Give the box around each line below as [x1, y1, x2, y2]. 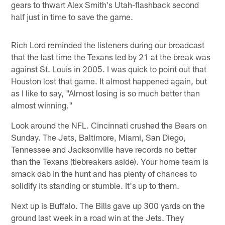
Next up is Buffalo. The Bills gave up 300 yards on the [11, 200, 205, 210]
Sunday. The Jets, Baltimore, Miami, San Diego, [11, 132, 186, 142]
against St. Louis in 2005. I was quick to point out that [11, 63, 207, 74]
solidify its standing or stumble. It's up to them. [11, 180, 180, 190]
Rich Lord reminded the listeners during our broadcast [11, 39, 205, 50]
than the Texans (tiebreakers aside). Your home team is [11, 156, 209, 166]
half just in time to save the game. [11, 11, 134, 22]
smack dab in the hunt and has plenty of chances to [11, 168, 197, 178]
